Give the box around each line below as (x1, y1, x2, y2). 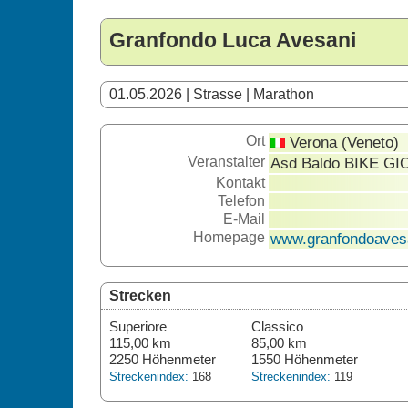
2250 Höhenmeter (108, 352, 216, 367)
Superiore (108, 319, 167, 334)
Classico (250, 319, 303, 334)
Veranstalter (187, 154, 265, 169)
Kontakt (215, 175, 265, 190)
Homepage (192, 229, 265, 245)
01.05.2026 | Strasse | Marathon (108, 87, 314, 102)
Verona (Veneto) (284, 133, 399, 151)
